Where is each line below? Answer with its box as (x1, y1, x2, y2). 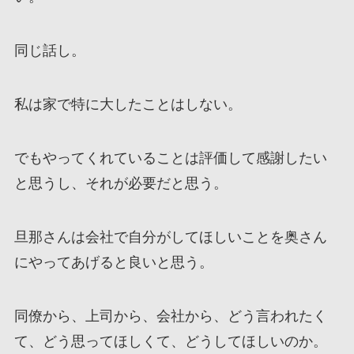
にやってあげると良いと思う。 (13, 254, 213, 270)
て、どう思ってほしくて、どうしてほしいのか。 (13, 333, 327, 349)
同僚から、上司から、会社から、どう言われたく (13, 307, 327, 324)
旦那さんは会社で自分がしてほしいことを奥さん (13, 228, 327, 245)
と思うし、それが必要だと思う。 (13, 175, 228, 191)
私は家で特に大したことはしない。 (13, 96, 242, 113)
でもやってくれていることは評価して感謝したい (13, 149, 327, 166)
